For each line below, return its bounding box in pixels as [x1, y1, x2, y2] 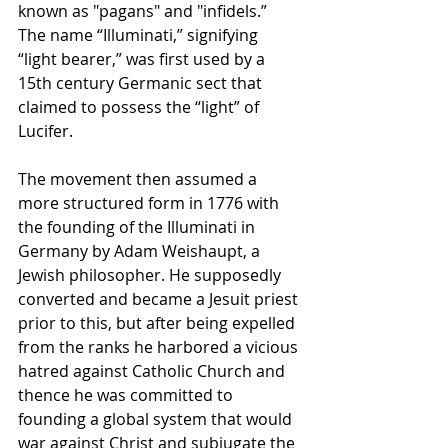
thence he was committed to [18, 383, 237, 406]
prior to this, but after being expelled [18, 311, 299, 334]
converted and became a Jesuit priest [18, 287, 302, 310]
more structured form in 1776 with [18, 191, 283, 214]
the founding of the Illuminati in [18, 215, 259, 238]
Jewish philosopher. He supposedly [18, 263, 285, 286]
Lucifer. [18, 119, 77, 142]
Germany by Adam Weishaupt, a [18, 239, 264, 262]
